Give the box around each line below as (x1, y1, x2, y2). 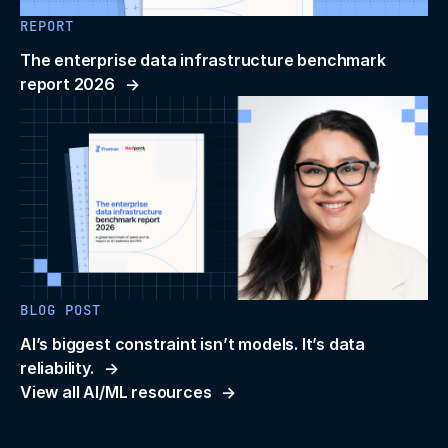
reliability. (20, 358, 94, 379)
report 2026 (20, 74, 115, 95)
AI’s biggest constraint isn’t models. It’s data (20, 334, 366, 355)
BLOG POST (20, 301, 101, 320)
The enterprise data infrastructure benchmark (20, 50, 386, 71)
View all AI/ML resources (20, 382, 212, 403)
